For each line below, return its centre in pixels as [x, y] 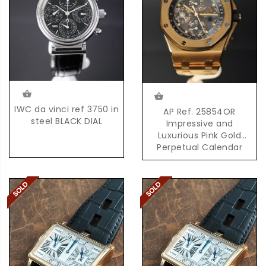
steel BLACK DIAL [66, 121]
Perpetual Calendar [199, 148]
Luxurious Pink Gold [199, 136]
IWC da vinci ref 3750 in [66, 109]
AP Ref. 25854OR [199, 112]
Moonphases [199, 171]
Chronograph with [199, 159]
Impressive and [199, 124]
